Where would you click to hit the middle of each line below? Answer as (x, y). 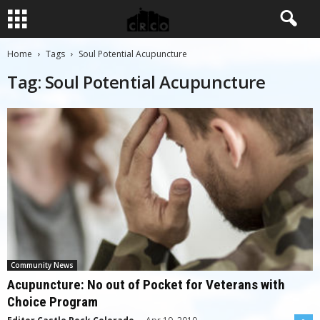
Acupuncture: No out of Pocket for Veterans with (146, 285)
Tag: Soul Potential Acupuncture (136, 82)
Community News (42, 265)
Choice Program (52, 302)
